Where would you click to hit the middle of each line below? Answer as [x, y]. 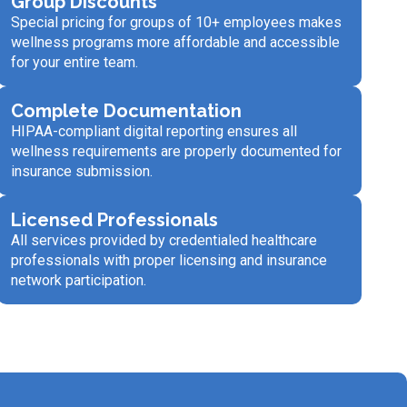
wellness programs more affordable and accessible [175, 42]
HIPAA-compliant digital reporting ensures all [154, 131]
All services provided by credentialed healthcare [164, 240]
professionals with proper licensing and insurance [169, 260]
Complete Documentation [126, 110]
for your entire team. [74, 62]
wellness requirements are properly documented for [176, 151]
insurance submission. [81, 171]
